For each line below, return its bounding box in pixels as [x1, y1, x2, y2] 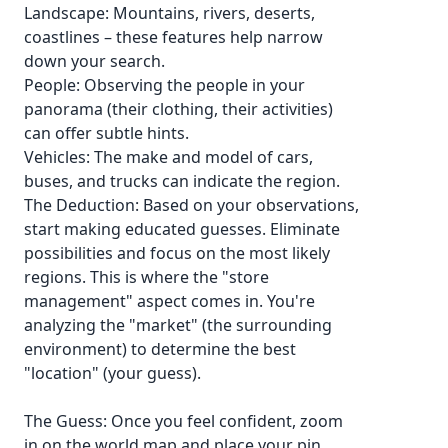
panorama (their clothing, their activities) [24, 98, 333, 120]
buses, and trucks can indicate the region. [24, 170, 340, 192]
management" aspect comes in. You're [24, 290, 315, 312]
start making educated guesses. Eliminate [24, 218, 340, 240]
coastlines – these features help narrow [24, 26, 323, 48]
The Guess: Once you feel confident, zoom [24, 410, 343, 432]
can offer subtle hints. [24, 122, 189, 144]
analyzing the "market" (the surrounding [24, 314, 332, 336]
